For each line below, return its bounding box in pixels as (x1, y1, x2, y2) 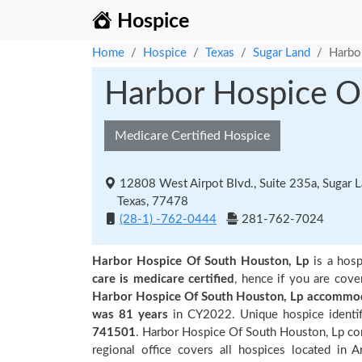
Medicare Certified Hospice (115, 129, 270, 142)
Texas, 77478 (104, 196, 188, 208)
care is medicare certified (92, 273, 235, 285)
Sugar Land (253, 47, 310, 59)
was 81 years (92, 309, 174, 321)
